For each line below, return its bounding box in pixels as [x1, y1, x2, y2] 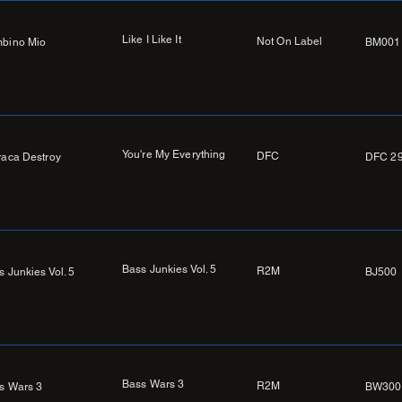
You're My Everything [122, 148, 226, 162]
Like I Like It [122, 33, 181, 47]
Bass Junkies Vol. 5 [122, 263, 217, 276]
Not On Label [257, 35, 323, 48]
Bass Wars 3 [122, 378, 185, 391]
